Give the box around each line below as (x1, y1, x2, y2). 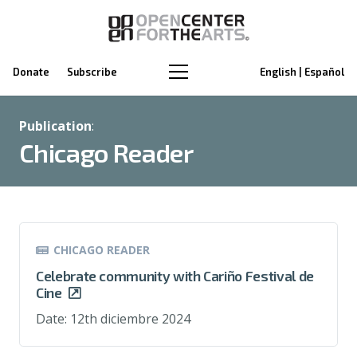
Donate (13, 65, 49, 78)
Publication (19, 117, 92, 135)
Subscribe (67, 65, 118, 78)
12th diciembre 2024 (70, 309, 190, 328)
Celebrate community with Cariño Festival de (36, 266, 314, 284)
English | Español (260, 65, 344, 78)
